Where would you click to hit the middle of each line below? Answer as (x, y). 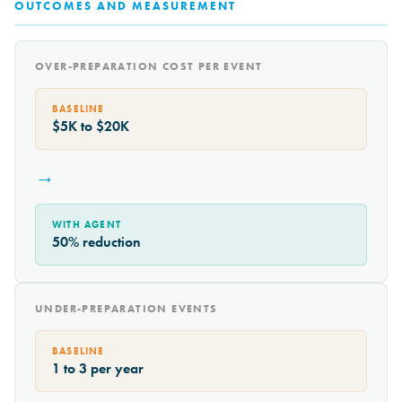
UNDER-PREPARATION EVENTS (127, 309)
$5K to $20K (91, 127)
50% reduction (96, 242)
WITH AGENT (87, 225)
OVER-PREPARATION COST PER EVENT (149, 67)
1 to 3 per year (98, 369)
